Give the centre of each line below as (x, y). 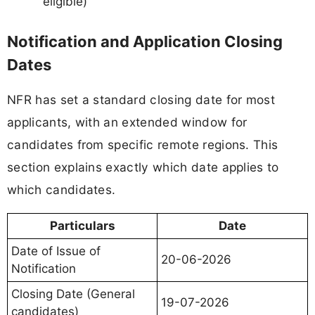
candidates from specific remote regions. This (143, 145)
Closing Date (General (73, 294)
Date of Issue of (56, 251)
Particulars (82, 226)
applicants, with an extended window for (127, 122)
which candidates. (62, 190)
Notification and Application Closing (145, 42)
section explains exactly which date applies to (143, 167)
